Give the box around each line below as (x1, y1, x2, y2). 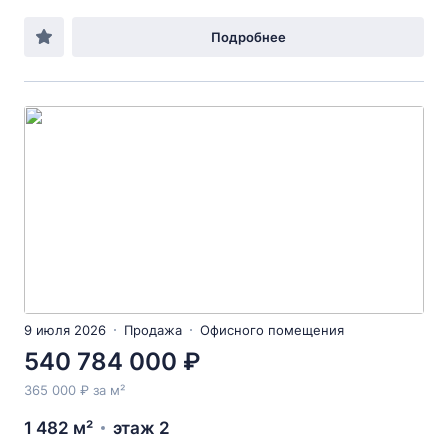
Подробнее (210, 29, 286, 45)
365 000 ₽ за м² (24, 382, 125, 398)
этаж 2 (113, 418, 170, 438)
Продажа (124, 322, 182, 338)
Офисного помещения (200, 322, 344, 338)
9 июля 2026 (24, 322, 106, 338)
